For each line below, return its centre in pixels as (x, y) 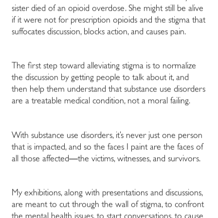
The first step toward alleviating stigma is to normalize (104, 67)
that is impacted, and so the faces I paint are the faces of (107, 148)
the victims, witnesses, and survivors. (139, 159)
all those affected (40, 159)
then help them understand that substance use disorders (109, 90)
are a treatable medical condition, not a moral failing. (101, 102)
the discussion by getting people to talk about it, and (100, 79)
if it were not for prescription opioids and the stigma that (109, 21)
